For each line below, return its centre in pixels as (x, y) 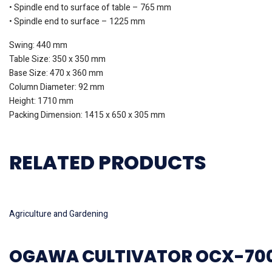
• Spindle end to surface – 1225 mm (77, 22)
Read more (29, 200)
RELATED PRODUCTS (108, 163)
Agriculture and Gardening (59, 214)
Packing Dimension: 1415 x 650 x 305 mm (87, 115)
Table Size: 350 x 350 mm (57, 59)
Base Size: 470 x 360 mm (56, 73)
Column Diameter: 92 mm (57, 87)
